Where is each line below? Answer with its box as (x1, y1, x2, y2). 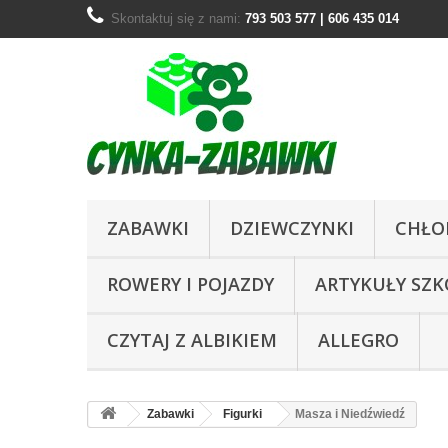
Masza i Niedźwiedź (295, 407, 405, 421)
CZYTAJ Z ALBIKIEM (107, 328, 277, 352)
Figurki (223, 407, 262, 421)
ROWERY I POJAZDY (107, 272, 274, 296)
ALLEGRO (318, 328, 399, 352)
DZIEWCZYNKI (230, 216, 354, 240)
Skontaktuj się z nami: (111, 11, 245, 26)
